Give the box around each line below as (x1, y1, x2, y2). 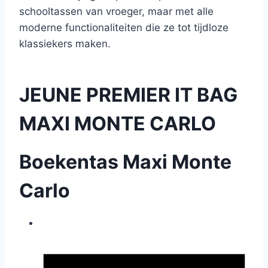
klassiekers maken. (19, 38, 111, 50)
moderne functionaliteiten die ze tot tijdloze (19, 22, 229, 33)
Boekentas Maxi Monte (19, 150, 232, 173)
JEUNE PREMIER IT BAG (19, 83, 237, 106)
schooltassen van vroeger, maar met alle (19, 5, 214, 17)
